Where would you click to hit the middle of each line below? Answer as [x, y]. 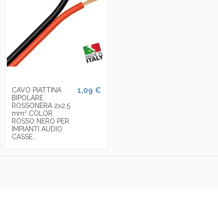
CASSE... [24, 136]
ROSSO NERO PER [40, 121]
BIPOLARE [27, 98]
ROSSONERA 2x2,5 [41, 105]
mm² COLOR [32, 113]
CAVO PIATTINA [36, 90]
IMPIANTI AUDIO [37, 129]
